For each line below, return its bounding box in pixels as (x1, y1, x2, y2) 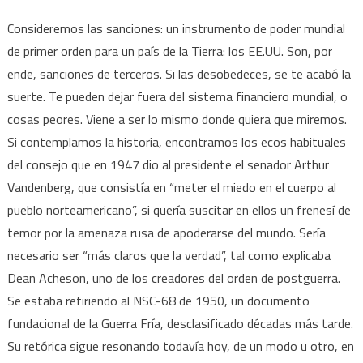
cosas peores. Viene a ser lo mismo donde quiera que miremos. (6, 109, 347, 129)
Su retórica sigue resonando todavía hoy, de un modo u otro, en (6, 335, 354, 356)
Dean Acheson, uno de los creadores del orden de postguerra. (6, 267, 340, 288)
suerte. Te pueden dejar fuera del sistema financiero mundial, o (6, 86, 348, 106)
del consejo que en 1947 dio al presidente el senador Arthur (6, 154, 329, 174)
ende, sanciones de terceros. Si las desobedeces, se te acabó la (6, 63, 351, 83)
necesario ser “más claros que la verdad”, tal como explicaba (6, 245, 331, 265)
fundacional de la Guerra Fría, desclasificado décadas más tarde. (6, 313, 353, 333)
